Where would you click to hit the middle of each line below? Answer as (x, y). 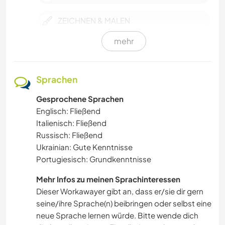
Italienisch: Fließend (71, 123)
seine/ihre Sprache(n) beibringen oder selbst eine (124, 203)
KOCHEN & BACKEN (94, 72)
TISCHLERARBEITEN (94, 98)
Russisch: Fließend (69, 135)
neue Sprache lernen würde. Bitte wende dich (117, 215)
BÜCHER (74, 125)
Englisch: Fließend (68, 110)
